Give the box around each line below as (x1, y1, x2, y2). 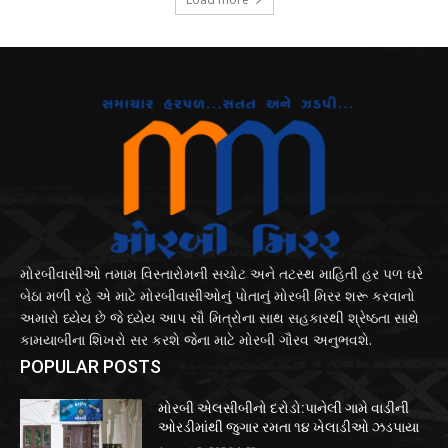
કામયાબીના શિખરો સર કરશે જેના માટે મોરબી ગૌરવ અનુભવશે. (20, 330, 372, 350)
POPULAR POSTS (20, 356, 161, 378)
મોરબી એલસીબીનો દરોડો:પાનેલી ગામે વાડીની (158, 400, 410, 417)
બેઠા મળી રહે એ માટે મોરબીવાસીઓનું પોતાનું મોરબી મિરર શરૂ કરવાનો (20, 286, 415, 306)
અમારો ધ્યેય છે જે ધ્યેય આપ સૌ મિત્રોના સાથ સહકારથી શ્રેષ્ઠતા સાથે (20, 308, 419, 328)
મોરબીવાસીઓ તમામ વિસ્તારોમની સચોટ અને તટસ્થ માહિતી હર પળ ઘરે (20, 264, 423, 284)
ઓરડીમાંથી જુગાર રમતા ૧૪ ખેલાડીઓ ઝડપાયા (158, 419, 420, 436)
